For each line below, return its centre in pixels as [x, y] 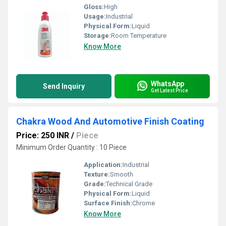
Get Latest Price [169, 90]
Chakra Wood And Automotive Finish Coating [110, 121]
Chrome [144, 203]
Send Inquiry [64, 86]
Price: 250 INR [43, 135]
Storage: [97, 36]
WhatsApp [167, 83]
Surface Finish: [108, 203]
